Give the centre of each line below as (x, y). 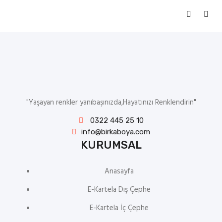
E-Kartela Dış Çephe (119, 190)
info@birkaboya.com (116, 132)
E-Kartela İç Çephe (119, 208)
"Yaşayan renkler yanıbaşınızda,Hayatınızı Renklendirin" (111, 103)
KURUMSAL (111, 145)
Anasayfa (119, 171)
